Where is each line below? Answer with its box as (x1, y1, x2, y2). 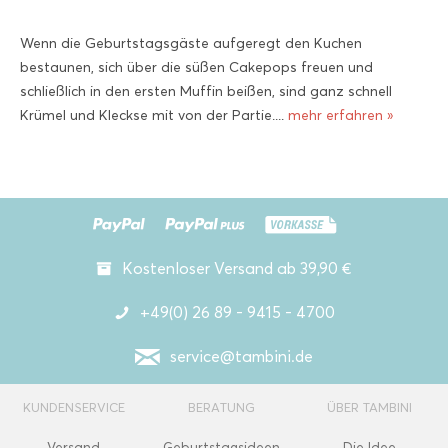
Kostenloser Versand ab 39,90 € (122, 259, 352, 278)
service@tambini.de (170, 347, 313, 366)
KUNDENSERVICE (22, 399, 125, 415)
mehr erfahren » (288, 107, 393, 124)
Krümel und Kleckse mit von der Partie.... (20, 107, 288, 124)
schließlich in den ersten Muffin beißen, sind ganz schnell (20, 83, 392, 100)
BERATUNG (188, 399, 256, 415)
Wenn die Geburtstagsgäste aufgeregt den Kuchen (20, 35, 362, 52)
